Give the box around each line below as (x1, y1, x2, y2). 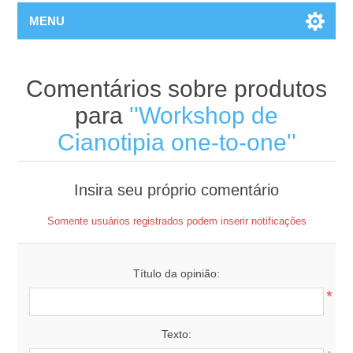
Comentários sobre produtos (26, 75, 327, 102)
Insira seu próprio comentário (74, 180, 279, 199)
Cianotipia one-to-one (57, 128, 287, 155)
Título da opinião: (133, 266, 220, 280)
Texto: (162, 327, 191, 340)
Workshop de (139, 102, 278, 128)
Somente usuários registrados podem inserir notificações (46, 214, 307, 227)
